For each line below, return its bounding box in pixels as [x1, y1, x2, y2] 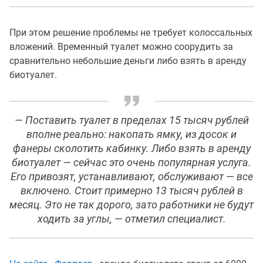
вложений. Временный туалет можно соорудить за [9, 41, 233, 52]
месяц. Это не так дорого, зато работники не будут [9, 199, 254, 211]
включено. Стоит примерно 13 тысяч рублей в [20, 185, 243, 197]
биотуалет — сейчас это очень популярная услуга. [12, 157, 251, 168]
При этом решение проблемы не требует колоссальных [9, 27, 252, 38]
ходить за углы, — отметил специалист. [37, 213, 226, 225]
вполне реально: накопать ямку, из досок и [26, 129, 237, 140]
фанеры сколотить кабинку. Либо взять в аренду [12, 143, 251, 154]
